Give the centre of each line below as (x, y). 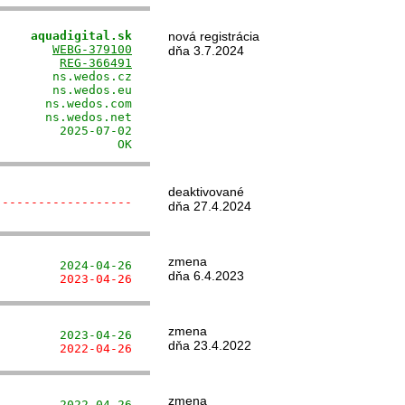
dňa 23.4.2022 (210, 345)
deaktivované (206, 192)
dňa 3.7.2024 (206, 51)
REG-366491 (96, 63)
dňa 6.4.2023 (206, 276)
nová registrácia (214, 36)
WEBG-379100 (92, 49)
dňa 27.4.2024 (210, 206)
